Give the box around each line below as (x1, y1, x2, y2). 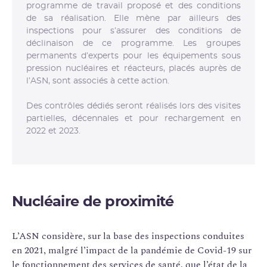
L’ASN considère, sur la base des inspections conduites (12, 228, 244, 243)
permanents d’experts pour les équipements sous (26, 51, 241, 60)
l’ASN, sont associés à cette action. (26, 76, 169, 85)
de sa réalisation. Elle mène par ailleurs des (26, 14, 241, 23)
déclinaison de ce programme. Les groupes (26, 39, 241, 48)
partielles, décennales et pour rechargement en (26, 114, 241, 123)
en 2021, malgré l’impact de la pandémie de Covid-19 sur (12, 243, 252, 257)
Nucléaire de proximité (12, 194, 174, 209)
